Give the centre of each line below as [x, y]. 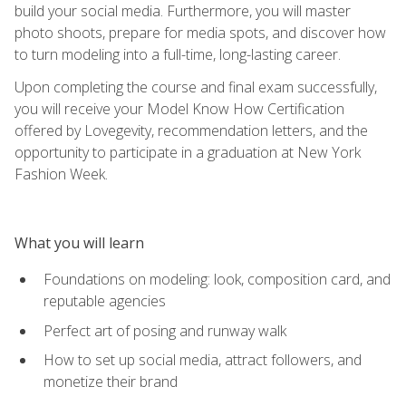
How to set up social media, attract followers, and [203, 360]
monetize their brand [111, 382]
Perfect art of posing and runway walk [165, 330]
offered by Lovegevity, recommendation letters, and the [191, 130]
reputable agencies [105, 300]
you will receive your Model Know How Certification [179, 108]
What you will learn [79, 242]
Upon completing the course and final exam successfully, [196, 87]
